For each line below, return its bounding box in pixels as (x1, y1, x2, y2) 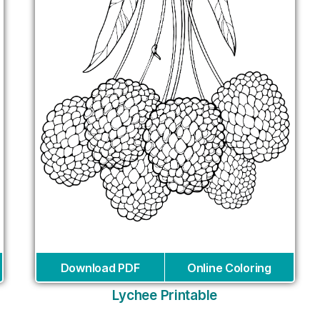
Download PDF (60, 260, 140, 275)
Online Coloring (186, 260, 271, 275)
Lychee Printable (112, 286, 218, 304)
